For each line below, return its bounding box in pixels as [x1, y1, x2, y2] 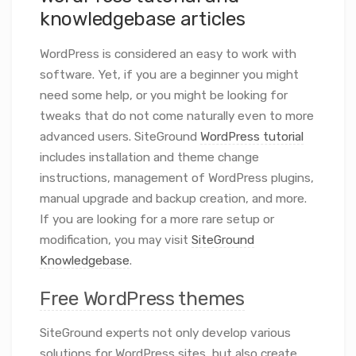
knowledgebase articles [40, 7, 246, 31]
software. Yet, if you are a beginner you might [40, 67, 299, 82]
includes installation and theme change [40, 149, 259, 164]
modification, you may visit [40, 232, 192, 247]
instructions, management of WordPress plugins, [40, 170, 314, 185]
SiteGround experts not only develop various [40, 325, 291, 340]
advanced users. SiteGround [40, 129, 200, 144]
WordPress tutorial [200, 129, 304, 144]
